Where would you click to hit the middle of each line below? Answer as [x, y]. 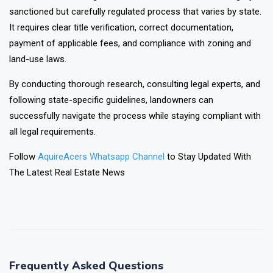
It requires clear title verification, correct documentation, [121, 28]
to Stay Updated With [208, 157]
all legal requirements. [52, 132]
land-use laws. [38, 59]
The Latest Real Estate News [67, 173]
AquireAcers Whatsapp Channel [101, 157]
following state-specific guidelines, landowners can [111, 100]
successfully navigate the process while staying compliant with [135, 116]
